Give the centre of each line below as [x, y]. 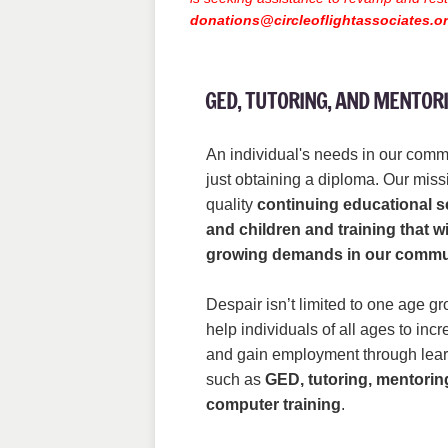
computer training [273, 404]
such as [235, 379]
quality [231, 204]
